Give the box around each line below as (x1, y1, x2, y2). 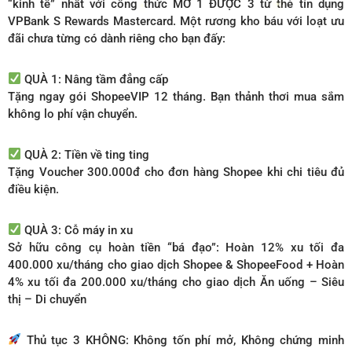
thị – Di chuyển (8, 291, 86, 306)
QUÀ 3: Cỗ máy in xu (21, 222, 134, 237)
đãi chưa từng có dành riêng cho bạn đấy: (8, 31, 225, 46)
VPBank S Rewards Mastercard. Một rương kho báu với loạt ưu (8, 13, 344, 28)
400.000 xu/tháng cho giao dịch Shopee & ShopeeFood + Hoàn (8, 257, 344, 272)
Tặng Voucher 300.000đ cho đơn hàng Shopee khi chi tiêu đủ (8, 164, 344, 179)
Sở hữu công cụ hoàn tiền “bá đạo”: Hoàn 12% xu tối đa (8, 240, 344, 255)
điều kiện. (8, 181, 59, 196)
